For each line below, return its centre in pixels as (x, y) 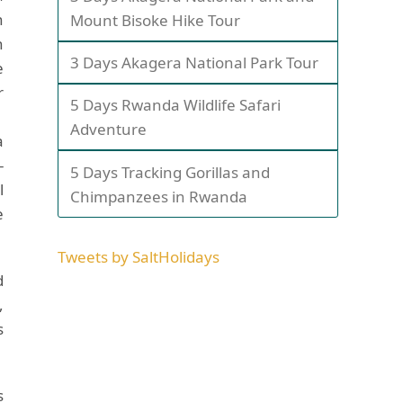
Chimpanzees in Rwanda (159, 196)
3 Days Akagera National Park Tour (195, 62)
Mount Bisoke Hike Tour (156, 20)
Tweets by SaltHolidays (139, 256)
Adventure (109, 130)
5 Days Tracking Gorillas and (170, 172)
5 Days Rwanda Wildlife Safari (176, 105)
